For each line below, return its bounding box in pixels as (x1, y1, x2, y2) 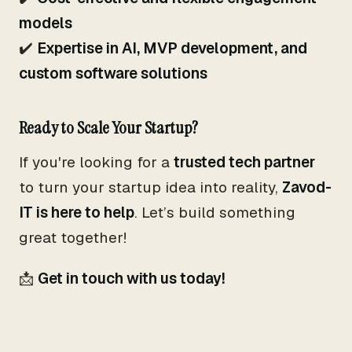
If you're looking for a (19, 152, 174, 172)
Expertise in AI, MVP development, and (37, 38, 307, 58)
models (19, 13, 72, 33)
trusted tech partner (174, 152, 315, 172)
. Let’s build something (134, 203, 295, 222)
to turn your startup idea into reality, (19, 178, 282, 197)
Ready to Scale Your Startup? (19, 116, 198, 139)
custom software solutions (19, 64, 207, 83)
